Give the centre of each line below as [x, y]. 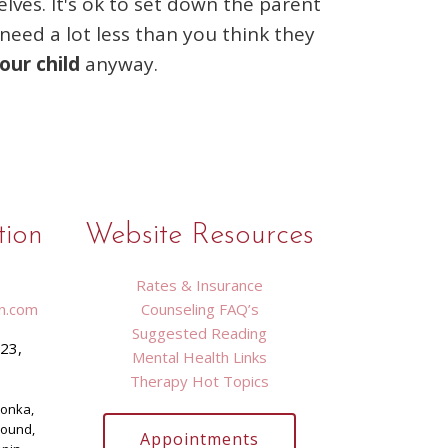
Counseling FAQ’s [199, 309]
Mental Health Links [200, 357]
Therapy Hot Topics [200, 381]
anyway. [124, 64]
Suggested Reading [200, 333]
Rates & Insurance [200, 285]
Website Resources [200, 235]
